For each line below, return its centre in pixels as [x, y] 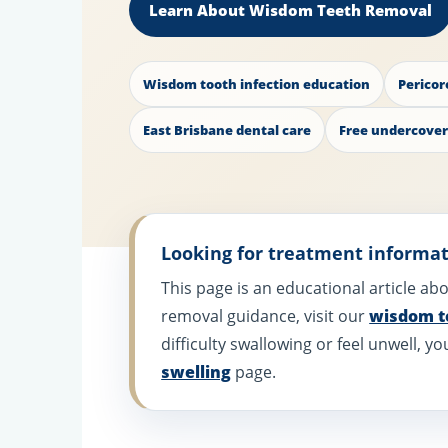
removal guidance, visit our [265, 316]
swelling [196, 372]
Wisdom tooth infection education [257, 84]
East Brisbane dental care [227, 130]
